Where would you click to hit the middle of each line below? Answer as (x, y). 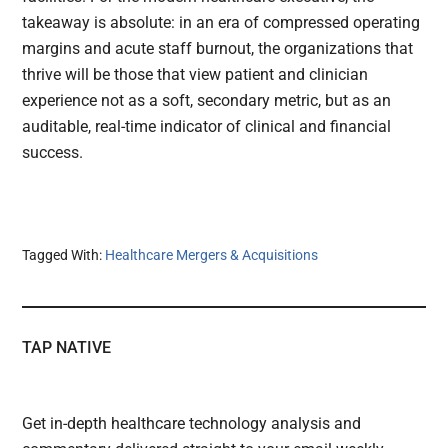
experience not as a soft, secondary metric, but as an (207, 101)
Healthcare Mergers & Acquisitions (212, 254)
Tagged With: (64, 254)
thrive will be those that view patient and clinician (195, 75)
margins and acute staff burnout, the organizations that (218, 49)
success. (53, 153)
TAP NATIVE (67, 347)
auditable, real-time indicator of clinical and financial (207, 127)
